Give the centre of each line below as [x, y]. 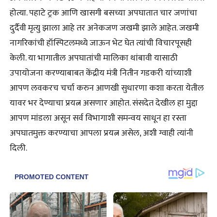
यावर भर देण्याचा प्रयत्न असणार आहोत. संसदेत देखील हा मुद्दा [104, 103]
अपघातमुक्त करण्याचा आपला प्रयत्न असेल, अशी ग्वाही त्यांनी [101, 133]
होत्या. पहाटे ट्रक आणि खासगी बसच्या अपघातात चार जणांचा [103, 13]
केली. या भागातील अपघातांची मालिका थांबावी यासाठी [94, 58]
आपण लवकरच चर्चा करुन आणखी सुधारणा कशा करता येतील [107, 88]
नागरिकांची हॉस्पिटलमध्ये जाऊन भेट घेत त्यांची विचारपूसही [101, 43]
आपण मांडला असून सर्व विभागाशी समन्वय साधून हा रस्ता [98, 118]
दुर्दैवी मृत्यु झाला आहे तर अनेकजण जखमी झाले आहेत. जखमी [104, 28]
